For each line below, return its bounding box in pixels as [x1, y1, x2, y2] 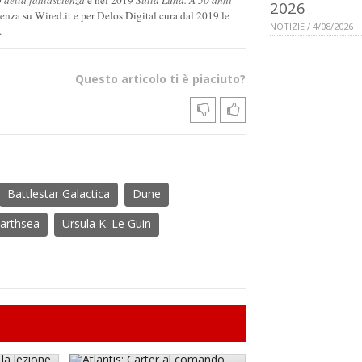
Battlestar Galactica [7, 185, 110, 201]
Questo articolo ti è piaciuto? [75, 70, 246, 86]
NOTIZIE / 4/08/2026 [270, 20, 353, 33]
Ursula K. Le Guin [62, 215, 151, 231]
